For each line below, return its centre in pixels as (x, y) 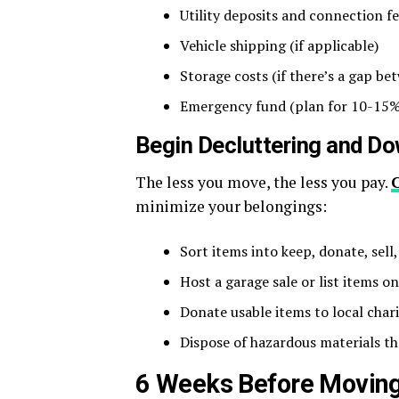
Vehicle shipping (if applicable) (279, 46)
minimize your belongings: (231, 207)
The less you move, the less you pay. (263, 183)
